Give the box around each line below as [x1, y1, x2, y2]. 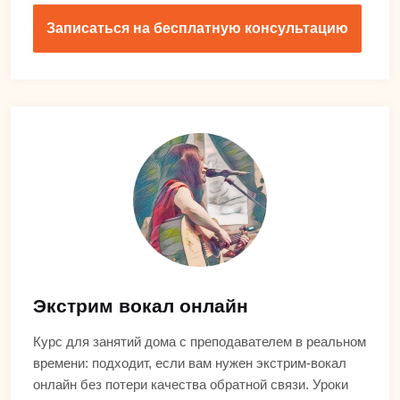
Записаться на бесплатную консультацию [46, 20, 348, 36]
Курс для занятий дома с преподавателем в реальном [33, 333, 366, 349]
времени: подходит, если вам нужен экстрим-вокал [33, 354, 346, 371]
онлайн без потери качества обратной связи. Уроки [33, 376, 348, 392]
